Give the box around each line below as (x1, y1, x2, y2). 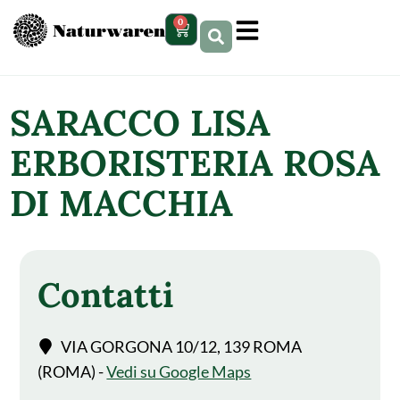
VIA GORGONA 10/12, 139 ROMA (58, 337, 303, 356)
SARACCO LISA (10, 100, 271, 146)
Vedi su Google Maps (106, 362, 252, 381)
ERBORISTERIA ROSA (10, 140, 381, 186)
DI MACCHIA (10, 180, 234, 226)
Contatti (37, 273, 174, 316)
